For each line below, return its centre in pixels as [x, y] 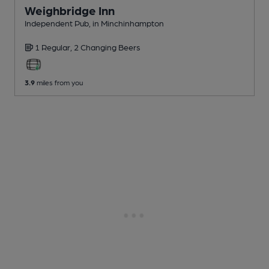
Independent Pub [57, 23]
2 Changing [96, 47]
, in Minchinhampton [126, 23]
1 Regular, [54, 47]
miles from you [59, 83]
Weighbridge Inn [70, 11]
